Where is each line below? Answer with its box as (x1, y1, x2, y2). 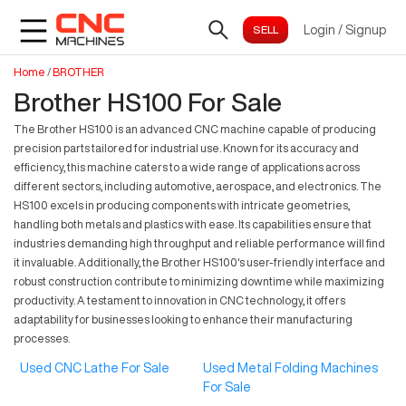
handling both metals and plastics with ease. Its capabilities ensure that (14, 218, 372, 230)
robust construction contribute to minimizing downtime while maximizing (14, 275, 384, 287)
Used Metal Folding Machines (203, 362, 378, 375)
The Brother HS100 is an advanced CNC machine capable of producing (14, 123, 376, 135)
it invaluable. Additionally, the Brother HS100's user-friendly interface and (14, 256, 385, 268)
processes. (14, 333, 70, 344)
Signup (345, 23, 386, 36)
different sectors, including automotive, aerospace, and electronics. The (14, 180, 382, 192)
